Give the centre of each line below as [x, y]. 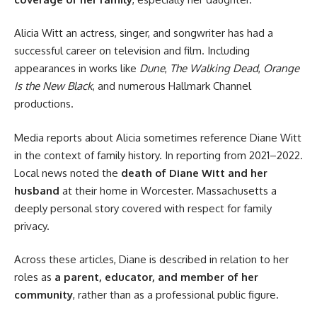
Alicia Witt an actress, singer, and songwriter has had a [144, 33]
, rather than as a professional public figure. [176, 295]
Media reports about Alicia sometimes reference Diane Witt [158, 137]
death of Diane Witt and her [194, 173]
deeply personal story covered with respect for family [143, 208]
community [44, 295]
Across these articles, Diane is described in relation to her [151, 260]
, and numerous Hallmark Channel [172, 86]
